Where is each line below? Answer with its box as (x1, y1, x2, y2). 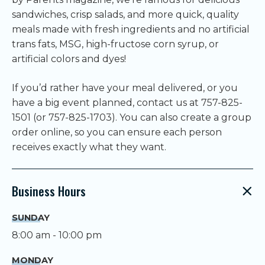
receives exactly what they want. (12, 141, 166, 153)
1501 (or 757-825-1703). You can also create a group (12, 111, 251, 123)
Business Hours (12, 182, 86, 200)
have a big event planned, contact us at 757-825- (12, 96, 243, 108)
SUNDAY (12, 212, 50, 223)
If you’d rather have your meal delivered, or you (12, 82, 238, 93)
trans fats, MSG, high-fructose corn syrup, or (12, 38, 219, 50)
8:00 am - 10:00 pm (12, 229, 102, 241)
